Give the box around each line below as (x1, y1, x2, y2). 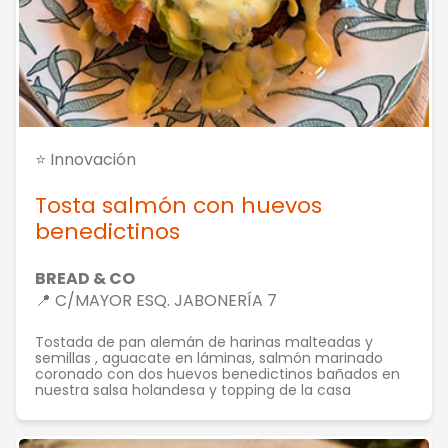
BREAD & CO (35, 267, 135, 290)
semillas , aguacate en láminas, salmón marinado (35, 348, 383, 368)
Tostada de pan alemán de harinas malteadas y (35, 332, 373, 352)
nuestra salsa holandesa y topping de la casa (35, 380, 351, 400)
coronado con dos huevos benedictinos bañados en (35, 364, 400, 384)
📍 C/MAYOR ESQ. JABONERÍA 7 (35, 289, 277, 312)
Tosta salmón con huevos (35, 190, 322, 221)
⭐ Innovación (35, 148, 136, 171)
